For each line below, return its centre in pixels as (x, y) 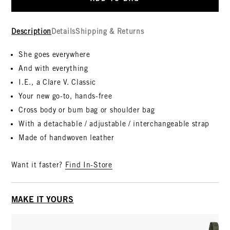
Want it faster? (38, 165)
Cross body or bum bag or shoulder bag (87, 110)
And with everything (53, 69)
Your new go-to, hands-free (65, 96)
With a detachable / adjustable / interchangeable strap (114, 124)
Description (32, 32)
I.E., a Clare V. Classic (57, 82)
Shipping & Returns (110, 32)
